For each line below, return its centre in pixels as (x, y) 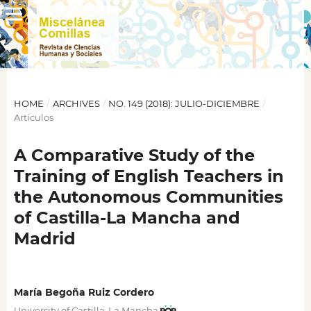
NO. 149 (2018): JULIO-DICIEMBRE (184, 103)
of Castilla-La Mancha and (127, 217)
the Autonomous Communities (148, 196)
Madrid (44, 238)
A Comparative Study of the (134, 155)
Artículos (33, 117)
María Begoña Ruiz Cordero (84, 292)
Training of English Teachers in (149, 176)
